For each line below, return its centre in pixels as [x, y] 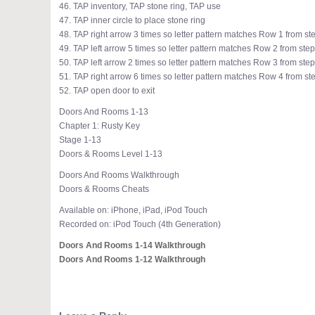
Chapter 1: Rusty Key [99, 126]
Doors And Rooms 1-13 [104, 112]
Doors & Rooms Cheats [104, 189]
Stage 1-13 [80, 140]
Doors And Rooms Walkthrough [119, 175]
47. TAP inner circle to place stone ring [132, 20]
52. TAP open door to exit [107, 91]
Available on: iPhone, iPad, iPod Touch [133, 210]
